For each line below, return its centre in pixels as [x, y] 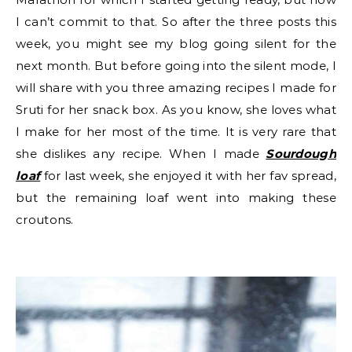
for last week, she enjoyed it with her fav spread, [188, 176]
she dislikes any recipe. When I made [141, 154]
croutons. [45, 220]
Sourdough [301, 154]
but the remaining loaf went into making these [176, 198]
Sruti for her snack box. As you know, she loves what [176, 110]
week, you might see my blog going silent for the [176, 44]
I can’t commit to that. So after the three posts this [176, 22]
